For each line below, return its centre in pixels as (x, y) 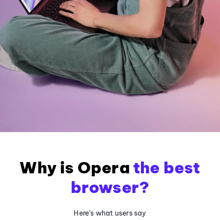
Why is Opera (76, 167)
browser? (110, 187)
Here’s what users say (110, 213)
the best (167, 167)
